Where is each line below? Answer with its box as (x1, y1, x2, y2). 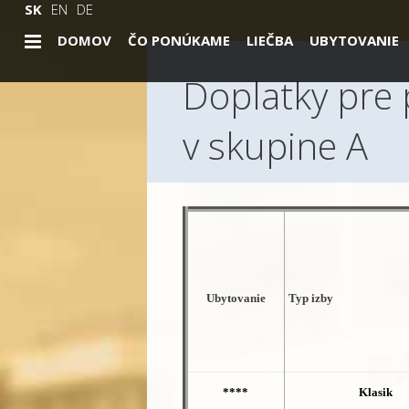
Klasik (358, 384, 393, 399)
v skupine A (182, 121, 368, 172)
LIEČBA (246, 31, 293, 49)
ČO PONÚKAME (127, 31, 230, 49)
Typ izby (288, 290, 334, 305)
